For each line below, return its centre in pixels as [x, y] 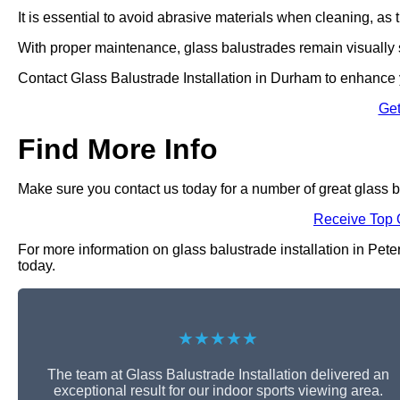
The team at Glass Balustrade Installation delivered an [218, 375]
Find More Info [118, 149]
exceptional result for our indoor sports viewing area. [218, 391]
